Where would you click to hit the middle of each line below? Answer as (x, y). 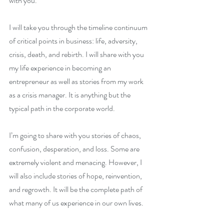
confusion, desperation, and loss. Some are (75, 149)
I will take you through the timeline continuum (79, 27)
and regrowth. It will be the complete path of (76, 189)
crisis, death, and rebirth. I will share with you (77, 54)
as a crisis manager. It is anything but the (70, 95)
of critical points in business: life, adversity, (74, 41)
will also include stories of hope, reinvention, (76, 176)
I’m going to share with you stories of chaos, (76, 135)
